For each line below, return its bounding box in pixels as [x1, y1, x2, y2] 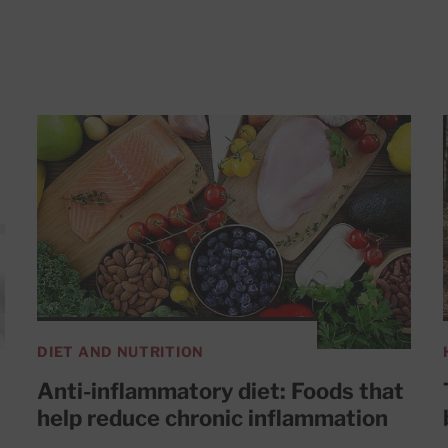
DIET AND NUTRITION [37, 342, 204, 360]
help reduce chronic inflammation [37, 404, 389, 431]
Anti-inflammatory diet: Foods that [37, 377, 405, 404]
